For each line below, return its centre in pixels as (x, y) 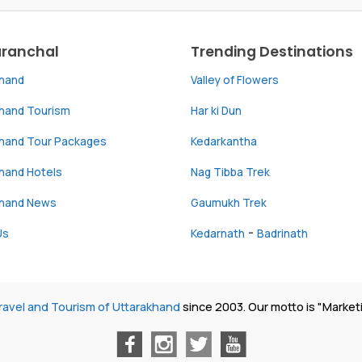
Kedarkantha (224, 141)
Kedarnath (218, 233)
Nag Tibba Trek (230, 172)
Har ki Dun (216, 110)
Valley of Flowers (235, 80)
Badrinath (282, 233)
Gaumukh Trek (229, 202)
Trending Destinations (272, 51)
